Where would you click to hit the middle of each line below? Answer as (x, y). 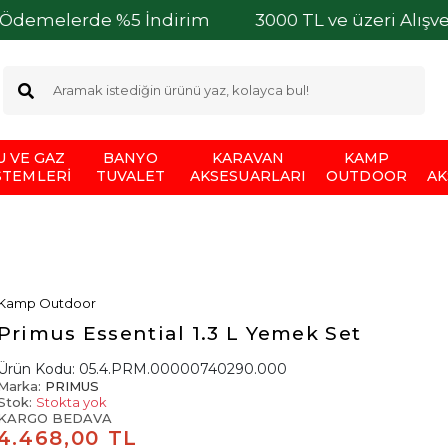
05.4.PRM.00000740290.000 (182, 369)
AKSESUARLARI (248, 176)
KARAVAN (248, 158)
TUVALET (130, 176)
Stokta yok (71, 402)
